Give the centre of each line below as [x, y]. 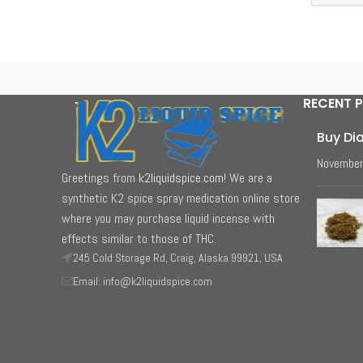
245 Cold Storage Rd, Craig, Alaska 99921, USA [178, 257]
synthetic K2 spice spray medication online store [181, 198]
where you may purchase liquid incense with [168, 218]
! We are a [248, 177]
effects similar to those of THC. [139, 238]
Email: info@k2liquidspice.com [143, 281]
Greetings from [100, 177]
